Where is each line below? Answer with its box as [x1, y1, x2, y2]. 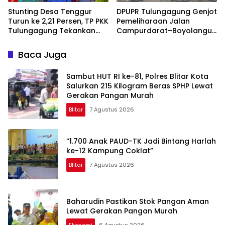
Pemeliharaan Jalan [117, 16, 190, 27]
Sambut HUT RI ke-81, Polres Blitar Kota [66, 71, 208, 81]
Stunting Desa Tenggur [8, 7, 92, 17]
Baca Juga [18, 48, 66, 61]
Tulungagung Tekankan [8, 26, 95, 36]
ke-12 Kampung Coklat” [66, 146, 153, 156]
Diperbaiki [117, 45, 153, 55]
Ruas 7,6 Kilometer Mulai [117, 35, 205, 46]
